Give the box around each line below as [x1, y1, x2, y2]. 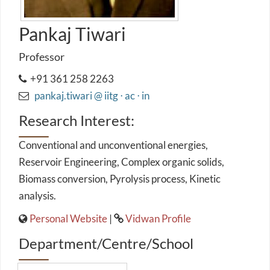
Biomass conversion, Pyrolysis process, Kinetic [19, 172, 221, 185]
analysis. [19, 189, 56, 202]
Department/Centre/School [19, 234, 193, 252]
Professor [19, 50, 64, 63]
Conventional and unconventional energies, [19, 139, 208, 151]
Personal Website [30, 212, 107, 225]
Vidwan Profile [125, 212, 191, 225]
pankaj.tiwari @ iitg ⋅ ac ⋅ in [33, 89, 149, 102]
